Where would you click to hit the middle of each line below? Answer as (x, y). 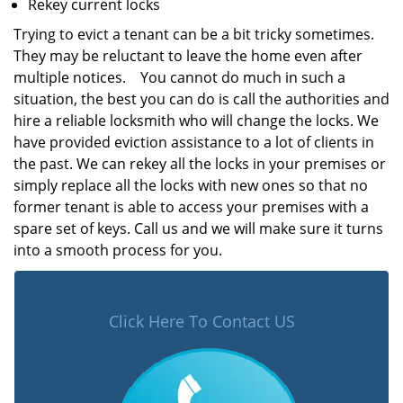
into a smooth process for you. (118, 250)
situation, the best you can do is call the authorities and (201, 99)
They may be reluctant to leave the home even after (188, 56)
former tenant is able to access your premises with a (191, 207)
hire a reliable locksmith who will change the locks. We (196, 121)
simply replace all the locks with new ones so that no (191, 185)
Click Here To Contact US (201, 321)
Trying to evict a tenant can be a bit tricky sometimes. (194, 34)
